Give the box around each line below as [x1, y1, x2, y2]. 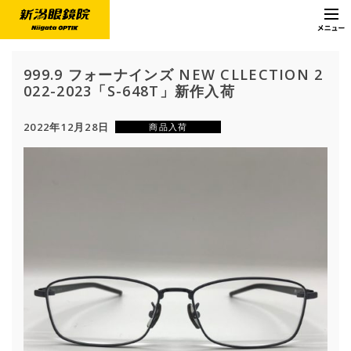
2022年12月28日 [24, 120, 110, 134]
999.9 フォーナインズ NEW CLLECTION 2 [24, 65, 324, 84]
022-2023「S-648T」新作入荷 [24, 81, 235, 100]
